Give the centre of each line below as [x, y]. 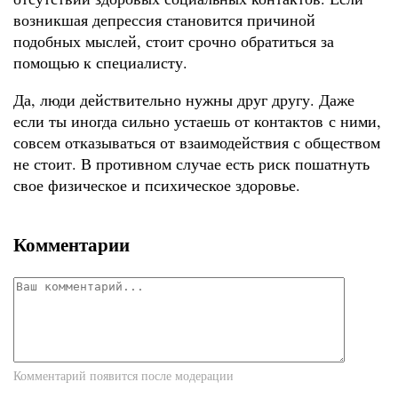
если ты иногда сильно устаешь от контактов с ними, [197, 121]
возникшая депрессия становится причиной [164, 20]
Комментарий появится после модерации [123, 375]
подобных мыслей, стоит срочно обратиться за [174, 41]
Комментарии [72, 244]
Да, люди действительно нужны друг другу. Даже [184, 100]
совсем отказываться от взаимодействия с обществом [197, 143]
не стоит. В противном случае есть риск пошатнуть [191, 164]
